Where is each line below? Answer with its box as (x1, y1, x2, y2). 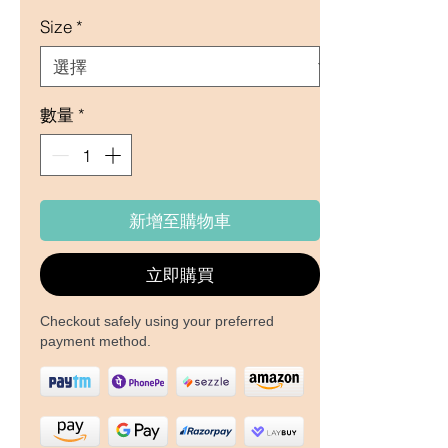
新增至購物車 (129, 209, 231, 231)
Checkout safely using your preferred (40, 312, 274, 329)
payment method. (40, 332, 151, 349)
